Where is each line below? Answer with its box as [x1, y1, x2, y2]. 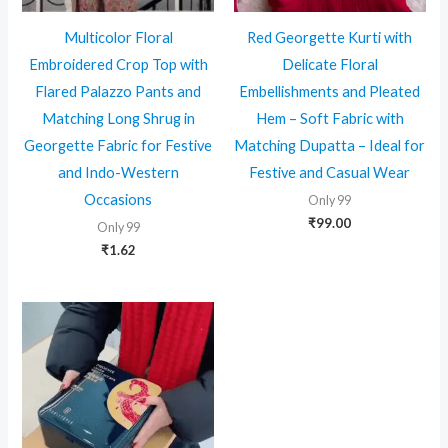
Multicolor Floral [63, 28, 173, 46]
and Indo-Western [57, 163, 179, 181]
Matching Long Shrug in [41, 109, 195, 127]
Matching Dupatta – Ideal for [234, 136, 426, 154]
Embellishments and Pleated [239, 82, 421, 100]
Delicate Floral [281, 55, 378, 73]
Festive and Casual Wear [249, 163, 411, 181]
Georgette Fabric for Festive [24, 136, 213, 154]
